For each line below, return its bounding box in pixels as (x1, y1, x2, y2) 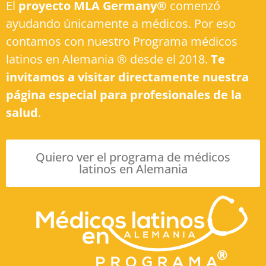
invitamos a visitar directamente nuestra (6, 69, 249, 85)
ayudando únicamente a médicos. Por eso (6, 15, 236, 32)
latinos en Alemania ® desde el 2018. (6, 51, 211, 68)
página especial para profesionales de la (6, 87, 242, 103)
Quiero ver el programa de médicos (36, 149, 230, 166)
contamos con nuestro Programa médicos (6, 33, 237, 50)
